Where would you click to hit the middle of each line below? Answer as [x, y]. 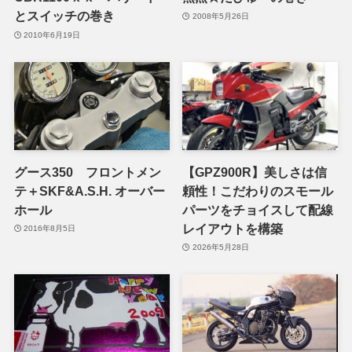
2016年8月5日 [50, 229]
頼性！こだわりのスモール [258, 191]
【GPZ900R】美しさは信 [255, 172]
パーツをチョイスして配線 [258, 209]
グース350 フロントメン [87, 172]
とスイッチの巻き [64, 16]
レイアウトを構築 [233, 228]
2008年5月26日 [220, 16]
